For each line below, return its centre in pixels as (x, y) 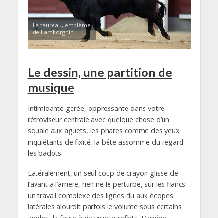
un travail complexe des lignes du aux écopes (100, 195)
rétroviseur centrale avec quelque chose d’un (98, 119)
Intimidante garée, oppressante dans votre (96, 108)
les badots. (45, 153)
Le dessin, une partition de (100, 72)
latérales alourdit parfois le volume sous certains (104, 206)
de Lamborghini (54, 32)
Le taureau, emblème (61, 25)
